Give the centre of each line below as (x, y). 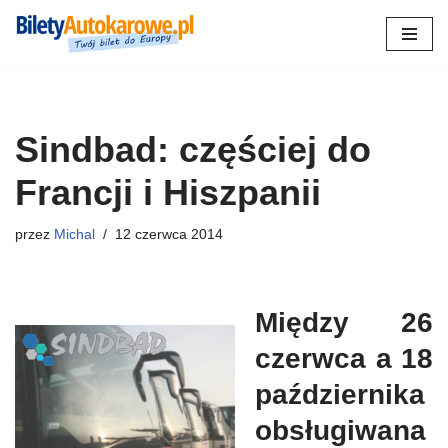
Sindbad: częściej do (193, 150)
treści (33, 101)
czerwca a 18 (344, 359)
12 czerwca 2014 (169, 235)
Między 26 (344, 323)
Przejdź (40, 53)
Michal (74, 235)
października (340, 395)
